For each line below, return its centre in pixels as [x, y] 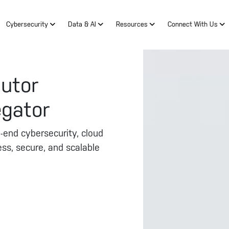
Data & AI [83, 25]
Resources [133, 25]
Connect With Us [193, 25]
